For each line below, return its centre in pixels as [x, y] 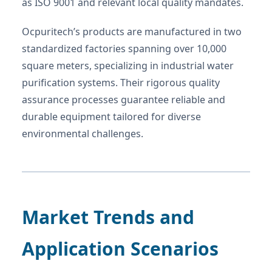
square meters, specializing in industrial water [128, 65]
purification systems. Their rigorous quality [121, 82]
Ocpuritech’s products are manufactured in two [132, 31]
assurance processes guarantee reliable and [124, 99]
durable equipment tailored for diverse [111, 116]
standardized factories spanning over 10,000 [124, 48]
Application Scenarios [120, 248]
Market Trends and [108, 217]
